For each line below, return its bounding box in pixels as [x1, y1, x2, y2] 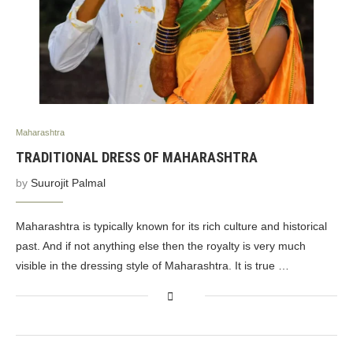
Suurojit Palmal [31, 176, 106, 189]
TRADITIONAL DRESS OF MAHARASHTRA [16, 149, 258, 165]
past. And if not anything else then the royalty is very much [16, 240, 306, 252]
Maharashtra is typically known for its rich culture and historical [16, 220, 327, 232]
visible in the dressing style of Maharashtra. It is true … [16, 259, 289, 272]
